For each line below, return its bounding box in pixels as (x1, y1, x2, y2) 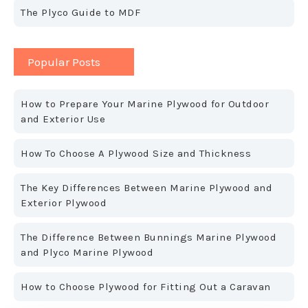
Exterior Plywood (21, 197, 107, 209)
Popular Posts (27, 55, 100, 69)
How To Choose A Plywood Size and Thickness (21, 147, 251, 159)
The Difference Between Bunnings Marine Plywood (21, 231, 276, 243)
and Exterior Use (21, 113, 105, 125)
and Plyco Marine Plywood (21, 246, 153, 258)
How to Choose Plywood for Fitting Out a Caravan (21, 280, 271, 293)
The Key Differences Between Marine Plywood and (21, 181, 272, 194)
